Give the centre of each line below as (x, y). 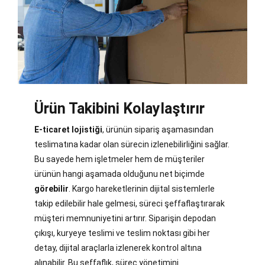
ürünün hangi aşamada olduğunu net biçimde (119, 174)
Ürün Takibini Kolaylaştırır (119, 109)
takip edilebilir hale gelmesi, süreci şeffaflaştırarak (130, 204)
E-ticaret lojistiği (68, 130)
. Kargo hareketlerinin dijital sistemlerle (142, 189)
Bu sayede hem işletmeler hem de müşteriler (119, 159)
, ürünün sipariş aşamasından (158, 130)
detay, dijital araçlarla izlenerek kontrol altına (118, 248)
